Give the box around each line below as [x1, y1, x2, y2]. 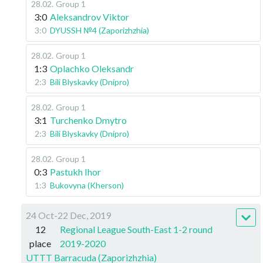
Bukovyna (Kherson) [50, 180, 124, 190]
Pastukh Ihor [50, 166, 101, 177]
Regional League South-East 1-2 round [59, 224, 213, 235]
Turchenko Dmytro [50, 114, 127, 126]
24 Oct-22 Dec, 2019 [26, 210, 111, 221]
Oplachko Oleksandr [50, 63, 134, 74]
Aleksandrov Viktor [50, 11, 129, 22]
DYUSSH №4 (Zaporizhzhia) [50, 25, 149, 35]
